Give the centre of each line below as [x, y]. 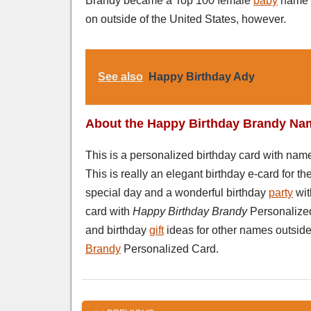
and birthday [117, 230]
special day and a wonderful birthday [177, 192]
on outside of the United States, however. [186, 19]
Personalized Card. [170, 249]
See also [120, 76]
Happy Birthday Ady [202, 76]
